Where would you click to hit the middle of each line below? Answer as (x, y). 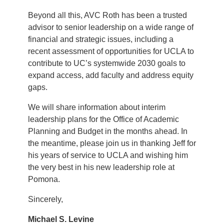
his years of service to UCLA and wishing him (108, 155)
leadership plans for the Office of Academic (103, 119)
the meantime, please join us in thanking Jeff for (112, 143)
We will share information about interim (97, 107)
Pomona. (44, 179)
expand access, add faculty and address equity (111, 75)
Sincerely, (45, 199)
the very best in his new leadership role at (101, 167)
